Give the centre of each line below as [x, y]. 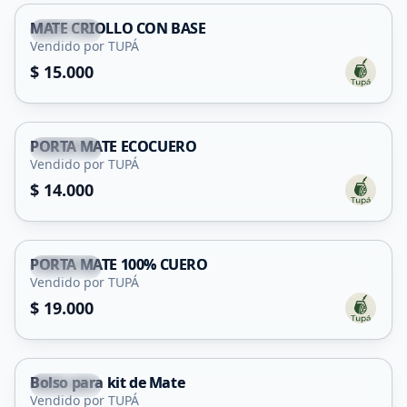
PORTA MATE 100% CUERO [119, 264]
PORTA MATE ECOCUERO [114, 146]
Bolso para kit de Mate [108, 382]
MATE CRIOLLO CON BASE [118, 28]
